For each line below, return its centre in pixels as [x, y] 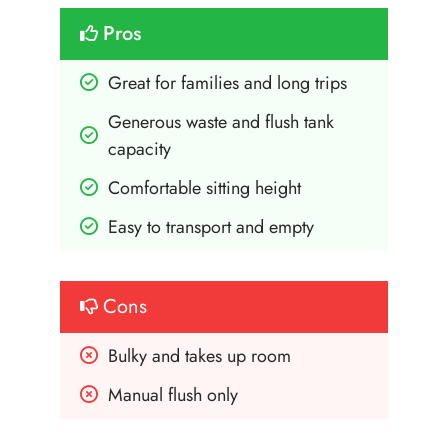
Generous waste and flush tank [221, 121]
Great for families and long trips [227, 82]
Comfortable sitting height [204, 187]
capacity [139, 148]
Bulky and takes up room [199, 355]
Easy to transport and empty [211, 226]
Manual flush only [173, 394]
